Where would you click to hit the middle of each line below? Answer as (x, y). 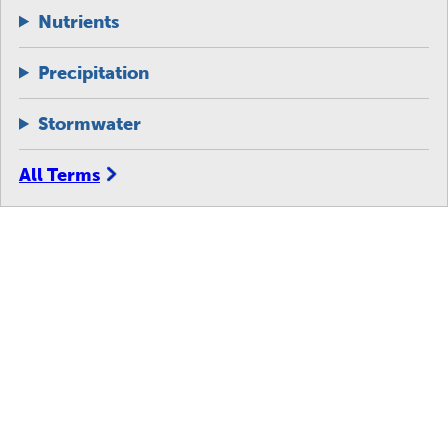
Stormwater (90, 123)
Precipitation (94, 72)
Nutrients (79, 21)
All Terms (59, 175)
